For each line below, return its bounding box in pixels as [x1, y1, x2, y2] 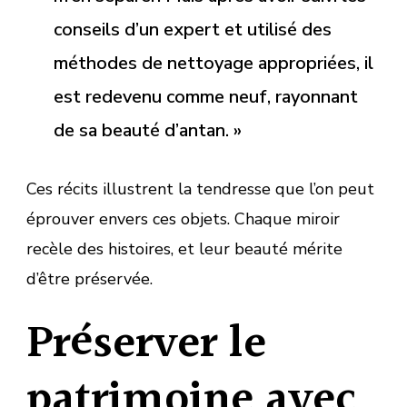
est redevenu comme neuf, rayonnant [54, 84, 358, 109]
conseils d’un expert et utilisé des [54, 16, 332, 42]
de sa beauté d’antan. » [54, 117, 242, 143]
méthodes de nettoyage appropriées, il [54, 50, 373, 75]
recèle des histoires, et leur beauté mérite [26, 237, 342, 260]
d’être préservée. [26, 267, 153, 290]
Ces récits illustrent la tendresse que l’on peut [26, 177, 374, 200]
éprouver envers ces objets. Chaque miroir [26, 207, 340, 230]
